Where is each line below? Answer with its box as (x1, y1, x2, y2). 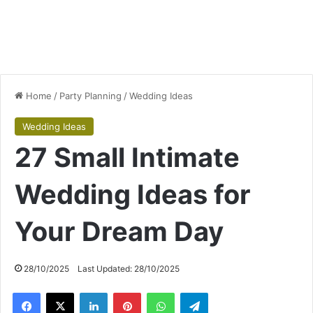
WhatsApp (174, 286, 219, 298)
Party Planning (59, 90, 122, 102)
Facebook (40, 286, 82, 298)
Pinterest (140, 286, 180, 298)
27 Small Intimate (15, 141, 240, 174)
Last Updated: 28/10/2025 (78, 263, 180, 275)
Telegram (208, 286, 247, 298)
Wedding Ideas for (15, 178, 251, 211)
